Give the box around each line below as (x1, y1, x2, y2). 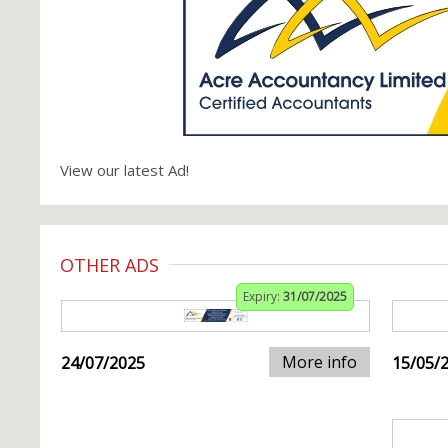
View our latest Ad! (60, 160, 189, 180)
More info (282, 351, 357, 373)
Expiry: (243, 288, 283, 305)
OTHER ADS (60, 253, 159, 277)
